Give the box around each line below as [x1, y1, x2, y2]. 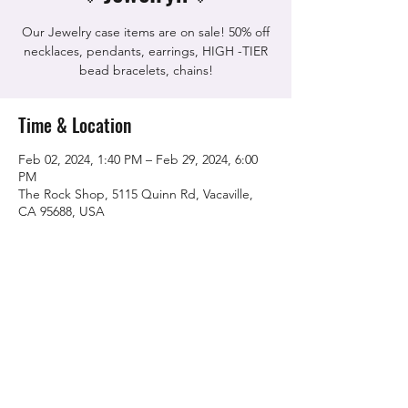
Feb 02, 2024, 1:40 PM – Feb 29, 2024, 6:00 [18, 151, 258, 168]
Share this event [18, 299, 134, 326]
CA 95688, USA [18, 203, 105, 219]
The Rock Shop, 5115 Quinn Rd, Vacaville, [18, 186, 253, 202]
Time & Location [18, 111, 131, 138]
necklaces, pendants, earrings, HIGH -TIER [24, 43, 268, 59]
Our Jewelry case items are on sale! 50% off [22, 24, 270, 40]
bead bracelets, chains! [78, 62, 213, 78]
